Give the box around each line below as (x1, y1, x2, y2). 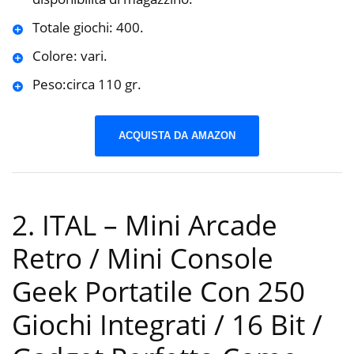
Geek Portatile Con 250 (12, 273, 305, 311)
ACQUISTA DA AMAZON (119, 129, 235, 141)
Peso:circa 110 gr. (32, 75, 141, 94)
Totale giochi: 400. (32, 18, 144, 37)
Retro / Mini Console (12, 239, 273, 277)
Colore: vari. (32, 47, 107, 66)
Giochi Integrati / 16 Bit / (12, 306, 322, 344)
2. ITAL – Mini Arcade (12, 206, 277, 244)
